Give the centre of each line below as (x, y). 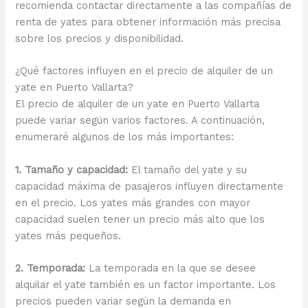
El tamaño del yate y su (188, 169)
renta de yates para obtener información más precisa (148, 22)
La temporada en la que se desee (171, 268)
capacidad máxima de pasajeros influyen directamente (150, 186)
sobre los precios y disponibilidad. (100, 39)
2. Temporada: (51, 268)
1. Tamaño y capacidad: (72, 169)
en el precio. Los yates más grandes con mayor (133, 202)
